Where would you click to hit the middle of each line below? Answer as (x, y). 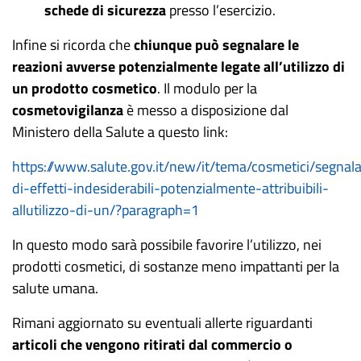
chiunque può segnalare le (216, 45)
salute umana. (55, 288)
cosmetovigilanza (68, 110)
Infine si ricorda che (73, 45)
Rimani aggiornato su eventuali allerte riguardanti (162, 323)
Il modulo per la (210, 88)
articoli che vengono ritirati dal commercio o (152, 344)
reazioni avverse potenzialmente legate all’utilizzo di (178, 66)
